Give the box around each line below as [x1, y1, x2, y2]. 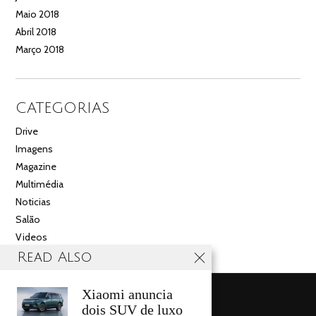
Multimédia [16, 178, 64, 191]
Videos [16, 231, 48, 244]
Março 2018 [16, 42, 65, 56]
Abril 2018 [16, 25, 57, 38]
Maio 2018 [16, 7, 60, 20]
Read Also [17, 250, 92, 265]
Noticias [16, 195, 51, 209]
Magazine [16, 160, 57, 174]
